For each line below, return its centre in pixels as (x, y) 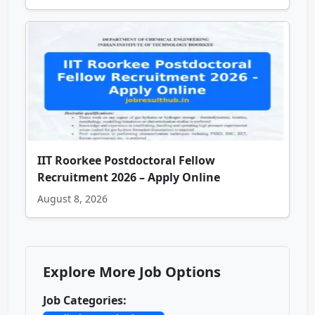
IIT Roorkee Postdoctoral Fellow (126, 161)
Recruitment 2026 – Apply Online (129, 178)
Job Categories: (85, 301)
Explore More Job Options (132, 272)
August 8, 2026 (72, 199)
